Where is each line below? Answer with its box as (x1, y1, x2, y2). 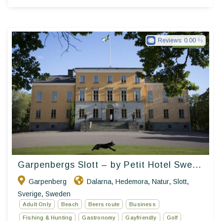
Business (129, 201, 156, 208)
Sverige (18, 190, 41, 198)
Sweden (45, 190, 71, 198)
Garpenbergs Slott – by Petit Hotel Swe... (18, 160, 201, 170)
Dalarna (87, 178, 111, 186)
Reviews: (158, 37, 184, 44)
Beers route (88, 201, 120, 208)
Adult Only (23, 201, 51, 208)
